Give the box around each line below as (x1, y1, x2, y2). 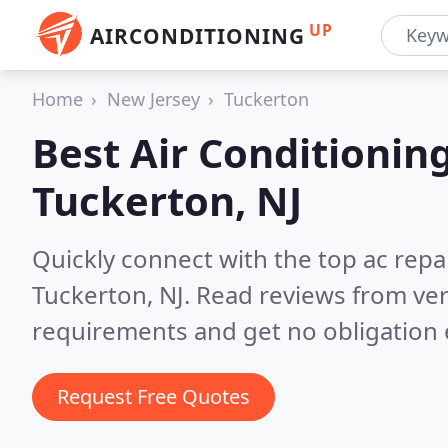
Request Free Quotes (57, 383, 250, 410)
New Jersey (107, 87, 200, 111)
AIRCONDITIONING (90, 22, 305, 50)
